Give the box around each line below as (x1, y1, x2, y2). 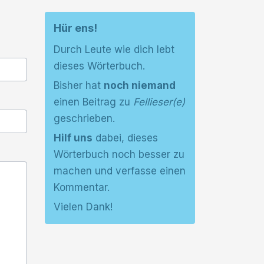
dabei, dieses (93, 132, 158, 144)
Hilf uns (54, 132, 93, 144)
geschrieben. (54, 113, 115, 124)
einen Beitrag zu (54, 96, 133, 108)
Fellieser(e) (133, 96, 185, 108)
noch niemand (104, 80, 176, 91)
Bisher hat (54, 80, 104, 91)
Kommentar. (54, 181, 110, 193)
